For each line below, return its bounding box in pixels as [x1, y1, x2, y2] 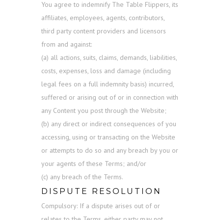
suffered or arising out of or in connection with [41, 93, 178, 102]
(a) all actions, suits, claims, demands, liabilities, [41, 53, 177, 62]
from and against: [41, 40, 92, 49]
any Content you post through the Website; [41, 106, 166, 115]
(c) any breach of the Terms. [41, 172, 123, 182]
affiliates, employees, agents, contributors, [41, 13, 165, 23]
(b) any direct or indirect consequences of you [41, 119, 176, 129]
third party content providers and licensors [41, 27, 166, 36]
